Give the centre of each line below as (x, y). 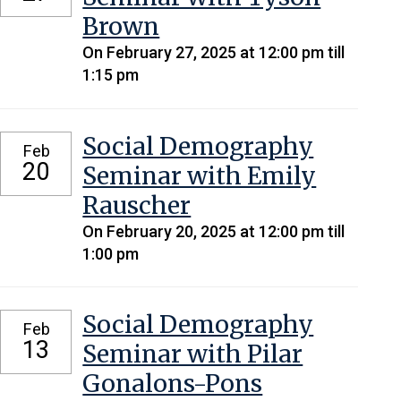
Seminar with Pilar (193, 354)
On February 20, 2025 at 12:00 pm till (214, 231)
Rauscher (137, 205)
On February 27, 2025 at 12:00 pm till (214, 53)
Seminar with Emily (200, 175)
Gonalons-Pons (173, 383)
